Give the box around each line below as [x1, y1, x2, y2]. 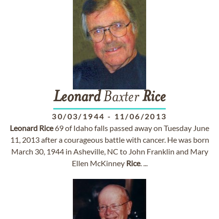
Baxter [100, 90, 142, 106]
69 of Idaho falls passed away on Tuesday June [53, 123, 209, 132]
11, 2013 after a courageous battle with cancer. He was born [10, 135, 209, 144]
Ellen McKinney [71, 158, 126, 168]
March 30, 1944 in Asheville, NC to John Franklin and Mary [11, 147, 208, 156]
